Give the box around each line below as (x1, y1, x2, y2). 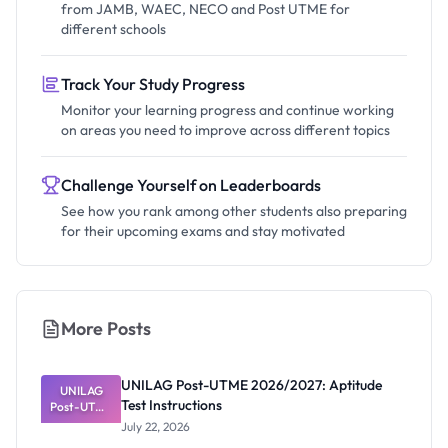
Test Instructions (121, 396, 222, 415)
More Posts (61, 317, 151, 341)
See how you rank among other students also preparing (61, 202, 407, 221)
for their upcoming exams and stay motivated (61, 222, 345, 241)
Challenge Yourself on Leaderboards (61, 175, 321, 196)
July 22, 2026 (121, 419, 190, 435)
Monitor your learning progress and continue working (61, 101, 394, 120)
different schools (61, 20, 166, 39)
